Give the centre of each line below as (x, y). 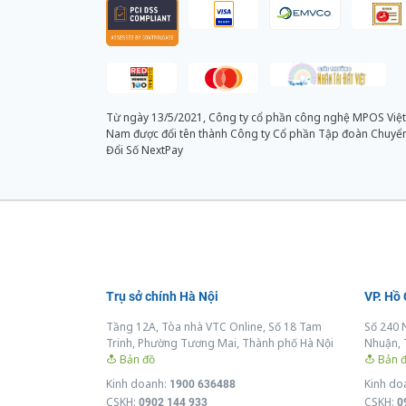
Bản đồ (136, 360)
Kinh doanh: (138, 384)
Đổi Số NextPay (145, 150)
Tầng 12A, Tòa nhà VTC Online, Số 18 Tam (214, 327)
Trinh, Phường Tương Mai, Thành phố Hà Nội (220, 343)
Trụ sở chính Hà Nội (162, 297)
